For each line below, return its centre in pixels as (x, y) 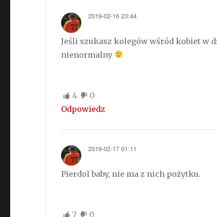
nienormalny (88, 54)
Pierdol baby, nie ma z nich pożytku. (131, 174)
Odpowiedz (83, 109)
